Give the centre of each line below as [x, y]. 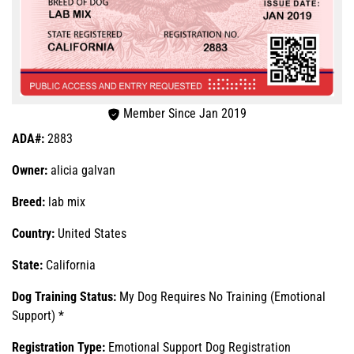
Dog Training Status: [66, 296]
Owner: [31, 170]
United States [92, 233]
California [71, 265]
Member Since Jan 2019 [183, 113]
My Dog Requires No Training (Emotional [222, 296]
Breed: [28, 201]
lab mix [65, 201]
